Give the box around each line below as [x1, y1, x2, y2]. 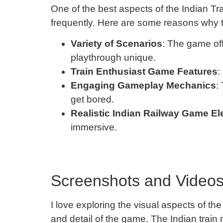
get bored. [71, 94, 114, 105]
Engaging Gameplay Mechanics [71, 80, 216, 91]
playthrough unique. [71, 52, 156, 63]
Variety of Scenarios [71, 38, 162, 49]
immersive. [71, 122, 117, 133]
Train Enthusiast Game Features [71, 66, 218, 77]
